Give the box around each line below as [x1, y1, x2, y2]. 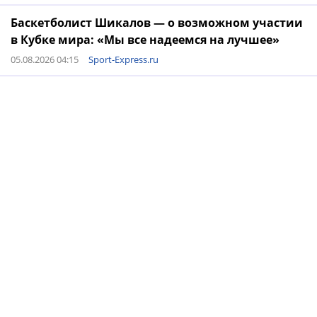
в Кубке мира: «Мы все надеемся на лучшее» [11, 32, 279, 47]
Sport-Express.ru [88, 53, 158, 66]
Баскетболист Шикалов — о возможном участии [11, 15, 303, 30]
